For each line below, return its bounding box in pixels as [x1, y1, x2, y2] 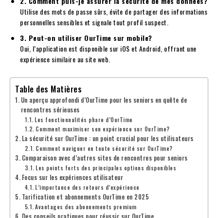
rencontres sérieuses [20, 105, 80, 114]
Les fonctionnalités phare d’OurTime [35, 115, 133, 124]
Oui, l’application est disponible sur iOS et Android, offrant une [20, 43, 197, 54]
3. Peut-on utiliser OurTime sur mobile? [20, 32, 152, 43]
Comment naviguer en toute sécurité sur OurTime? [36, 144, 173, 152]
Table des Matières [15, 82, 82, 95]
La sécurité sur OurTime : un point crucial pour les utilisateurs [21, 133, 194, 143]
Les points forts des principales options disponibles [36, 163, 177, 172]
